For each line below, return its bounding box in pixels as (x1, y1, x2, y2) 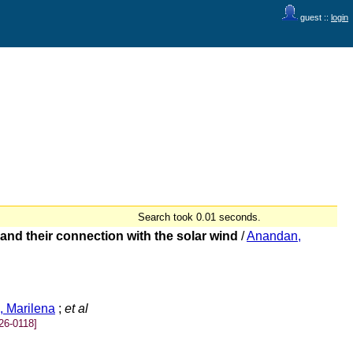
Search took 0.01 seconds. (138, 211, 261, 223)
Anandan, (247, 229, 301, 243)
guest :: (298, 13, 331, 22)
